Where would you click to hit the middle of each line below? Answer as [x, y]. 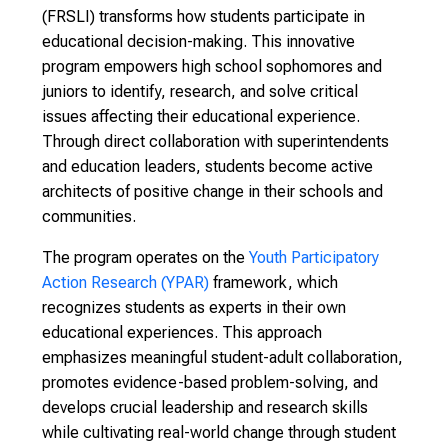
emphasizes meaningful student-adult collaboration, [222, 357]
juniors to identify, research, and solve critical [200, 91]
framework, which [273, 282]
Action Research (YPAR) [125, 282]
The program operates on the [145, 257]
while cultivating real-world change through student [219, 432]
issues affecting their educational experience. [201, 116]
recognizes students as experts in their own [194, 307]
